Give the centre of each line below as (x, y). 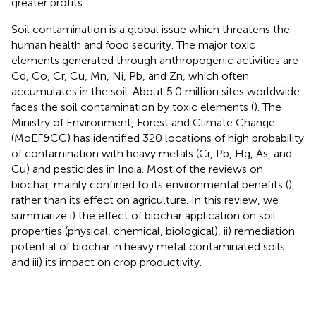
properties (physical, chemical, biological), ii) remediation (153, 231)
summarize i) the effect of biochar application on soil (144, 215)
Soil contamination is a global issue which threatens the (151, 29)
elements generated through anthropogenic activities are (155, 60)
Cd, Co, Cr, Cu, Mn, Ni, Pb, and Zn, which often (130, 75)
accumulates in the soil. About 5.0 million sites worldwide (156, 91)
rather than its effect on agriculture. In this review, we (145, 200)
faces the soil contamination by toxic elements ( (133, 107)
